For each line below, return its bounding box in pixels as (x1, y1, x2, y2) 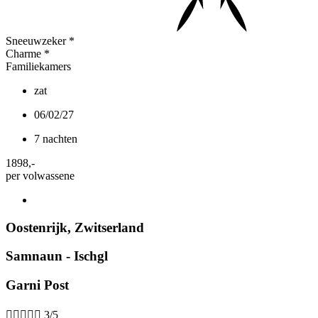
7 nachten (34, 132, 77, 145)
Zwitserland (75, 219, 144, 235)
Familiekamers (6, 60, 71, 72)
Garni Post (6, 278, 69, 292)
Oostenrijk (6, 219, 67, 235)
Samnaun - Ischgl (6, 248, 108, 264)
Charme (6, 47, 41, 60)
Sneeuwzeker (6, 34, 66, 47)
